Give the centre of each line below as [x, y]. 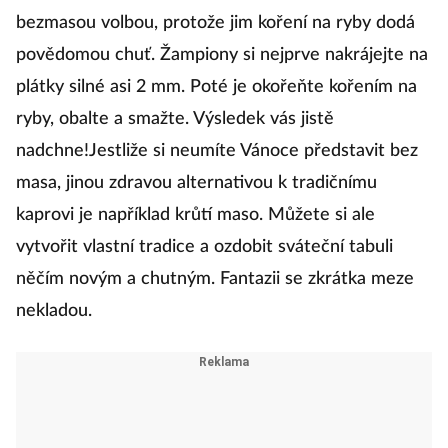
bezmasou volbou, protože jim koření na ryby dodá [215, 23]
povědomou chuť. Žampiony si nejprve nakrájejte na [222, 55]
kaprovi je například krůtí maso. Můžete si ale [195, 215]
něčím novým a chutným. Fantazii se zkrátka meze [215, 279]
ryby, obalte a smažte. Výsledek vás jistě [175, 119]
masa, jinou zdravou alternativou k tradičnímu [196, 183]
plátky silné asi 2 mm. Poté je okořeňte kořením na [216, 87]
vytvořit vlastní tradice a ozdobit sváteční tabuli [204, 247]
